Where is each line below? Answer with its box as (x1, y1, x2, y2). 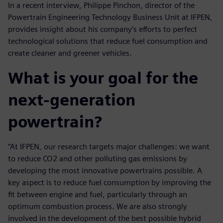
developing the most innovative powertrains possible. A (8, 165, 202, 175)
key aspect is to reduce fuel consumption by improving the (8, 177, 211, 187)
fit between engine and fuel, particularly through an (8, 189, 187, 199)
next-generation (8, 90, 135, 110)
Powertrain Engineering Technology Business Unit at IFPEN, (8, 12, 213, 22)
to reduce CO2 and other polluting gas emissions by (8, 153, 187, 163)
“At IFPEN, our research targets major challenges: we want (8, 141, 210, 151)
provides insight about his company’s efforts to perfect (8, 24, 197, 34)
